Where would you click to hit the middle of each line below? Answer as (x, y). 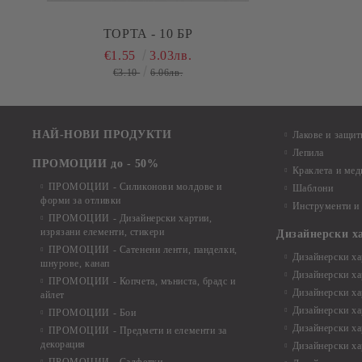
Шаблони (313, 188)
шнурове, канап (75, 263)
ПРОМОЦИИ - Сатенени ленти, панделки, (143, 250)
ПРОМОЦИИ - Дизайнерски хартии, (130, 218)
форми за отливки (81, 200)
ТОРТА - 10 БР (148, 34)
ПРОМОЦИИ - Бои (92, 313)
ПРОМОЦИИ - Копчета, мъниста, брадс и (142, 281)
